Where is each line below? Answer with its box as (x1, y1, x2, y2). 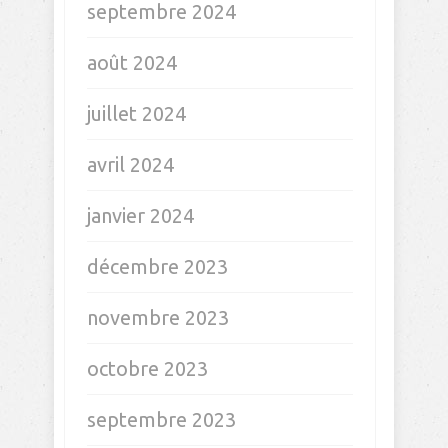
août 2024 (87, 51, 177, 74)
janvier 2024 (87, 204, 194, 227)
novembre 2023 (87, 306, 229, 329)
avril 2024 (87, 153, 174, 176)
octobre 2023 (87, 357, 208, 380)
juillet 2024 (87, 102, 186, 125)
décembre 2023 (87, 255, 228, 278)
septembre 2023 (87, 408, 236, 431)
